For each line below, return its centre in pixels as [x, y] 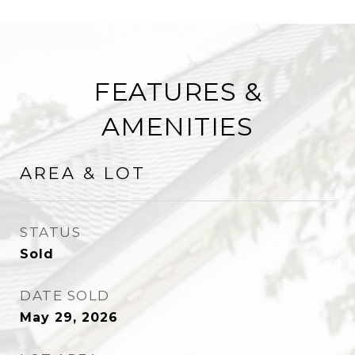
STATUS [50, 232]
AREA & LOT [83, 173]
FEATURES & [177, 92]
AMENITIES [177, 126]
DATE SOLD [65, 296]
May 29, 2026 [69, 317]
